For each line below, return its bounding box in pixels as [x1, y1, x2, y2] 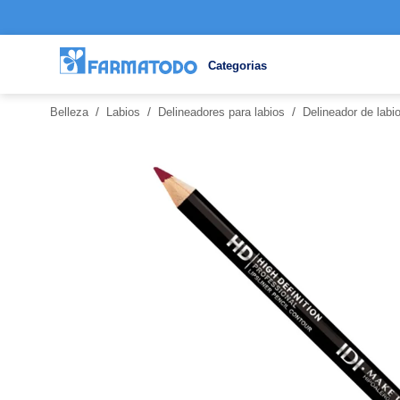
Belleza [50, 104, 88, 119]
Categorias [208, 58, 268, 72]
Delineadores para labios [158, 104, 285, 119]
